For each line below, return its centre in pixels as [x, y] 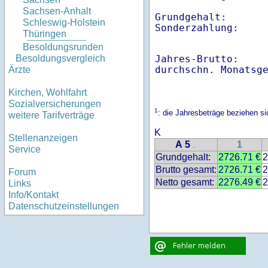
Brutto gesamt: [186, 170]
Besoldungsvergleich [60, 59]
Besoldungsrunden [63, 47]
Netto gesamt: [185, 182]
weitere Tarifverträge [51, 115]
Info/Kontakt [33, 195]
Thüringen [45, 34]
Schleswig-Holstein [64, 23]
